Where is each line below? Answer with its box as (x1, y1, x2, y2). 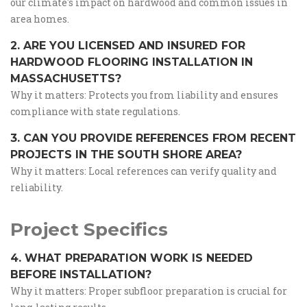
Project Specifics (10, 219, 168, 241)
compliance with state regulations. (10, 105, 180, 118)
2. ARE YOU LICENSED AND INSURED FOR (10, 39, 245, 52)
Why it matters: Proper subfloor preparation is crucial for (10, 284, 287, 297)
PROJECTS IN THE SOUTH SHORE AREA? (10, 148, 242, 161)
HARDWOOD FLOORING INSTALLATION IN (10, 56, 253, 69)
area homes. (10, 12, 69, 25)
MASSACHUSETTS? (10, 72, 121, 85)
